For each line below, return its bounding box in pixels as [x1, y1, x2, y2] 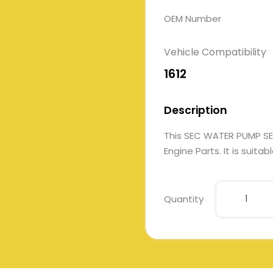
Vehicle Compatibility [164, 45, 266, 59]
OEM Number [164, 12, 221, 25]
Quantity [164, 193, 204, 206]
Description [164, 103, 227, 118]
